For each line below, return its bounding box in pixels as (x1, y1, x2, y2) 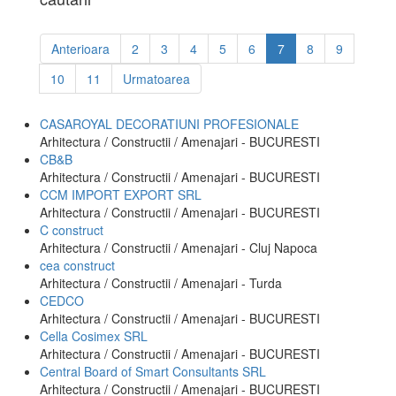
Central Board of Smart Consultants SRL (40, 362, 266, 380)
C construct (40, 221, 103, 239)
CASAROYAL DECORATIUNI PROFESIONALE (40, 115, 299, 133)
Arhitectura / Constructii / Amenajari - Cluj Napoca (40, 239, 317, 256)
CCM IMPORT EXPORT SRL (40, 186, 202, 203)
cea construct (40, 256, 115, 274)
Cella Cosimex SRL (40, 327, 148, 345)
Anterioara (51, 40, 110, 57)
